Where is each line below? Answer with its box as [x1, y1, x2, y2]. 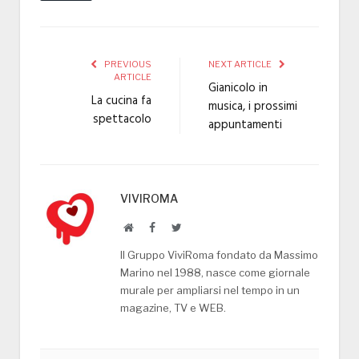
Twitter [180, 220, 214, 232]
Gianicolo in [208, 78, 268, 98]
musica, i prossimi [208, 96, 297, 116]
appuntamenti [208, 115, 282, 135]
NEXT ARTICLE [208, 58, 273, 70]
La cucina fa [91, 91, 151, 111]
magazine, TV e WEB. [120, 301, 226, 314]
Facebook [155, 220, 198, 232]
